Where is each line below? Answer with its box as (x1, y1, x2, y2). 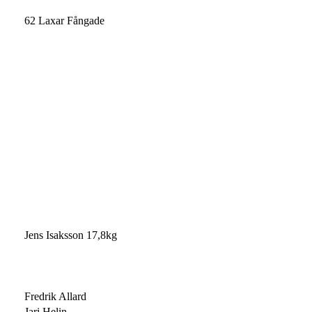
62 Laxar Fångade (24, 14, 104, 26)
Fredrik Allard (24, 290, 86, 302)
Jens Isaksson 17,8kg (24, 228, 117, 241)
